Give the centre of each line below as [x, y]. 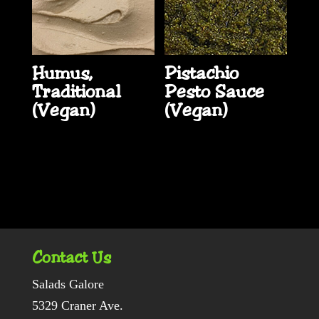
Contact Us [71, 257]
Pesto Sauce [215, 92]
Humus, [62, 74]
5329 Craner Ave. [77, 305]
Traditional [76, 92]
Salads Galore [68, 284]
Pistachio [202, 74]
